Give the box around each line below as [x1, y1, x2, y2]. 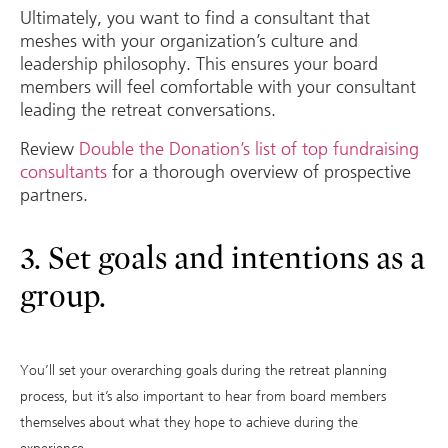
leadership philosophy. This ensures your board [20, 52, 378, 75]
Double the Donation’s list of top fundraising [79, 138, 419, 161]
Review [20, 138, 79, 161]
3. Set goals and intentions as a [20, 239, 425, 278]
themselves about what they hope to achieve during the [20, 414, 358, 432]
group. [20, 277, 106, 316]
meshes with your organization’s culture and [20, 29, 358, 52]
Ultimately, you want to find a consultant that [20, 6, 370, 29]
